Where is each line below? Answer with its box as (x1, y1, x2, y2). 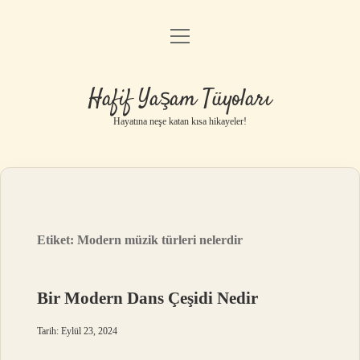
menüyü (170, 28, 219, 42)
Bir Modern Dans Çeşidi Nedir (37, 288, 259, 308)
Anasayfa (156, 33, 204, 47)
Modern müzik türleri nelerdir (77, 233, 243, 247)
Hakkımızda (149, 156, 211, 170)
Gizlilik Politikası (136, 74, 224, 88)
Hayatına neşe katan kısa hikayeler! (113, 116, 247, 127)
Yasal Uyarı (150, 115, 210, 129)
